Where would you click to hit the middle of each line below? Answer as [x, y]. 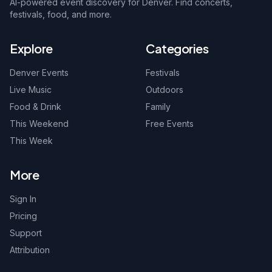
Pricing [23, 216]
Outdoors [165, 90]
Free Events [170, 124]
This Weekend [39, 124]
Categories [177, 48]
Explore [31, 48]
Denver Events [39, 73]
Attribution [30, 250]
